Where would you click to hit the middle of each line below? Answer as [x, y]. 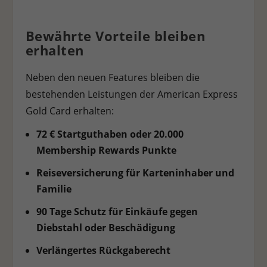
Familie [55, 189]
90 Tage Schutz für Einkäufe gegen [117, 211]
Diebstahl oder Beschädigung [105, 227]
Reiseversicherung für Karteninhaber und [135, 173]
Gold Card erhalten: [69, 111]
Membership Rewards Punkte [106, 150]
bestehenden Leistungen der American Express [131, 94]
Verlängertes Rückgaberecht [103, 251]
